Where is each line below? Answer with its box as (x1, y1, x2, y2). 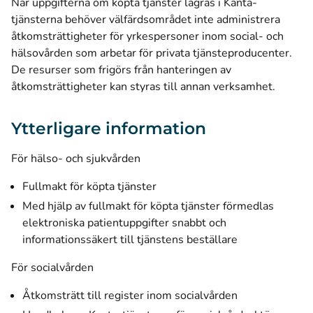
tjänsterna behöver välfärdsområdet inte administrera (11, 12, 280, 27)
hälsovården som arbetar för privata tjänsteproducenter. (11, 45, 292, 61)
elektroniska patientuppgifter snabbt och (22, 215, 226, 231)
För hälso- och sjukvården (11, 151, 140, 166)
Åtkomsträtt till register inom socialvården (22, 288, 238, 303)
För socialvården (11, 260, 94, 275)
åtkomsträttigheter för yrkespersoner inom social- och (11, 29, 284, 44)
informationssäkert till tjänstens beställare (22, 232, 238, 247)
